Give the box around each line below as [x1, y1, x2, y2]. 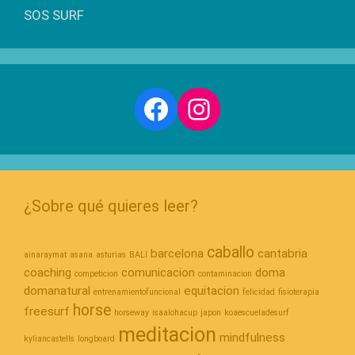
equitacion [184, 284, 239, 299]
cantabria [258, 246, 307, 261]
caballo [207, 243, 254, 262]
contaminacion [198, 269, 252, 280]
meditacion [118, 323, 216, 347]
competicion [74, 269, 118, 280]
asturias [96, 250, 126, 261]
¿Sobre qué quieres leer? [24, 197, 198, 216]
